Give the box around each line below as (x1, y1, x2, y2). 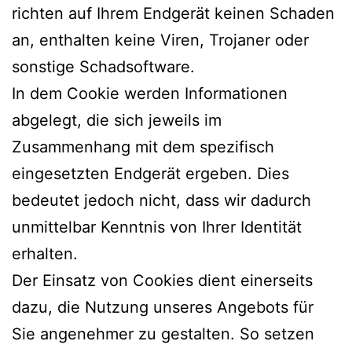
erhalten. (12, 244, 78, 263)
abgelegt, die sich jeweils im (12, 110, 222, 130)
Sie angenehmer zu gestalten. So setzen (12, 324, 314, 343)
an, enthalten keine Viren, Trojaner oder (12, 30, 309, 49)
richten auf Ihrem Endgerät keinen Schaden (12, 3, 335, 23)
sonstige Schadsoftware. (12, 57, 195, 76)
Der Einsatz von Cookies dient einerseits (12, 270, 313, 290)
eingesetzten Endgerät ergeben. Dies (12, 163, 289, 183)
